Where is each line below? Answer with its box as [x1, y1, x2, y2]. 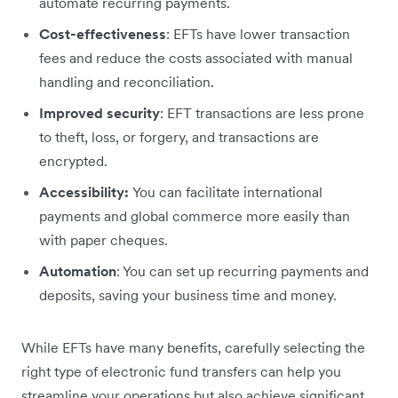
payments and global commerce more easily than [39, 206, 350, 225]
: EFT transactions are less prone [160, 103, 364, 122]
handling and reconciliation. [39, 72, 214, 91]
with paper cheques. [39, 230, 168, 249]
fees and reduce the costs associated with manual [39, 48, 353, 67]
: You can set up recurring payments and [116, 261, 369, 280]
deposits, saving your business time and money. [39, 285, 337, 304]
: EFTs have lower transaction [166, 24, 350, 43]
